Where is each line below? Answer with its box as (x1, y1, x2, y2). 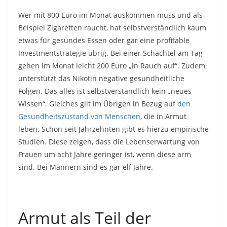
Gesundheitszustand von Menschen (18, 111, 140, 122)
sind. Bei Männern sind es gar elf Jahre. (18, 162, 153, 172)
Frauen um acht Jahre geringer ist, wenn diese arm (18, 149, 191, 160)
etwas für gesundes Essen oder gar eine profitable (18, 35, 190, 46)
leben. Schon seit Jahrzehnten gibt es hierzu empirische (18, 124, 209, 134)
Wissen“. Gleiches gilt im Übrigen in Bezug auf (18, 99, 177, 109)
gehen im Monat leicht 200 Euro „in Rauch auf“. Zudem (18, 61, 205, 71)
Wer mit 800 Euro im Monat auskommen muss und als (18, 10, 203, 20)
